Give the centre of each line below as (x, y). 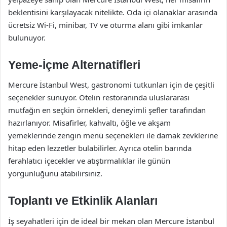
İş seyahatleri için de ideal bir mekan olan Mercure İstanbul (111, 221)
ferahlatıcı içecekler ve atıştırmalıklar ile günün (89, 161)
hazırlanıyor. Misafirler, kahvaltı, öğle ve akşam (89, 123)
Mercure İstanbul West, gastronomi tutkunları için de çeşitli (111, 85)
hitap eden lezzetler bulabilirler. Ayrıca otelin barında (100, 148)
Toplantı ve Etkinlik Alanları (83, 201)
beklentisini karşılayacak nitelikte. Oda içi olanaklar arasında (113, 12)
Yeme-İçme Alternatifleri (74, 65)
